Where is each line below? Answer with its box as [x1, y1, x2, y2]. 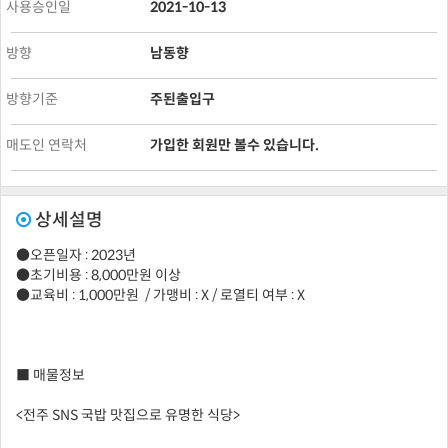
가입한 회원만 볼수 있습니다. [149, 136, 319, 155]
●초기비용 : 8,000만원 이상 [16, 266, 181, 285]
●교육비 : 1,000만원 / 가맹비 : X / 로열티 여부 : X [16, 286, 305, 305]
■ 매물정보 [16, 366, 85, 385]
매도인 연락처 [6, 136, 87, 155]
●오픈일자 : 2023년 [16, 246, 139, 265]
